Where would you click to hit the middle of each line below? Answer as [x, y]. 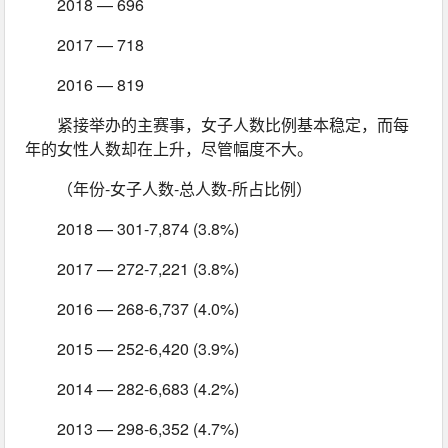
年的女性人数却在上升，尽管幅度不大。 [169, 148]
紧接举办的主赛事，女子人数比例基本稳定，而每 [233, 124]
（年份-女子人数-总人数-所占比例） [185, 188]
